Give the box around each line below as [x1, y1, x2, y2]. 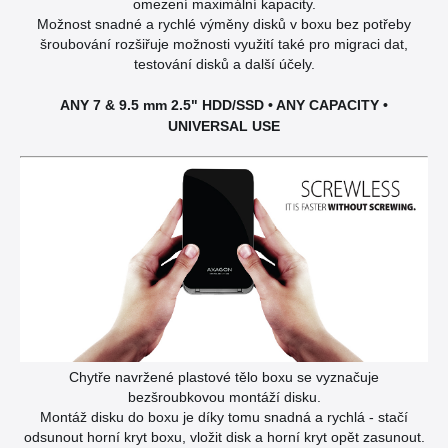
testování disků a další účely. [133, 55, 315, 72]
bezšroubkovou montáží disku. [127, 389, 321, 406]
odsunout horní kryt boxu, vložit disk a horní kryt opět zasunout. [23, 429, 425, 446]
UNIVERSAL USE [168, 117, 280, 134]
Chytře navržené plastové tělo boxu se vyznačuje [69, 369, 379, 386]
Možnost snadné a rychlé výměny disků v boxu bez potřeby [37, 15, 411, 32]
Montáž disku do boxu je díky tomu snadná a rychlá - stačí [40, 409, 408, 426]
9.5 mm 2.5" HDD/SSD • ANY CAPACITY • [115, 96, 388, 113]
